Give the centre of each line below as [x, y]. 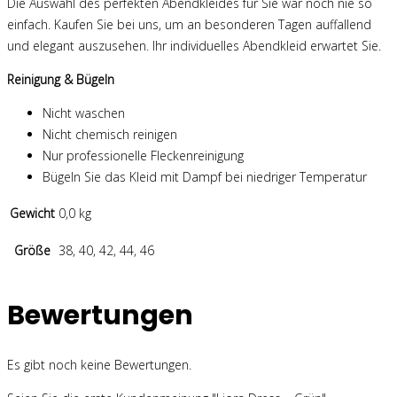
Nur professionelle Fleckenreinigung [143, 156]
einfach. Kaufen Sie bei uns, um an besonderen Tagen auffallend [189, 25]
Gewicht [32, 214]
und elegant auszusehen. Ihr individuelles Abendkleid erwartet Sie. [194, 46]
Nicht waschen [84, 113]
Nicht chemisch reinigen [110, 135]
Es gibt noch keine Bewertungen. [99, 364]
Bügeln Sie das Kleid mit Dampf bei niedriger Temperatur [205, 177]
